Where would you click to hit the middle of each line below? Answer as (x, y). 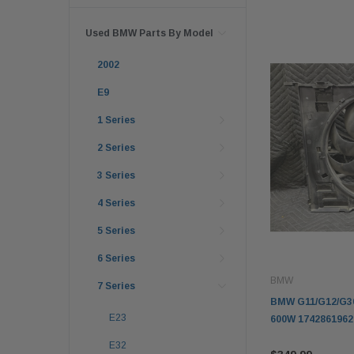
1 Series (116, 121)
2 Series (116, 148)
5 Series (116, 231)
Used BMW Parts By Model (149, 34)
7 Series (116, 286)
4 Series (116, 203)
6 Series (116, 259)
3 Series (116, 176)
